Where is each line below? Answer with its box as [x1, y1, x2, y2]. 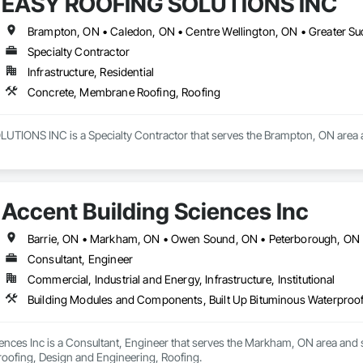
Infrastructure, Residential [27, 65, 155, 79]
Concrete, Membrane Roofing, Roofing [27, 85, 221, 100]
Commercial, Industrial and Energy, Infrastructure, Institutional [27, 272, 335, 287]
